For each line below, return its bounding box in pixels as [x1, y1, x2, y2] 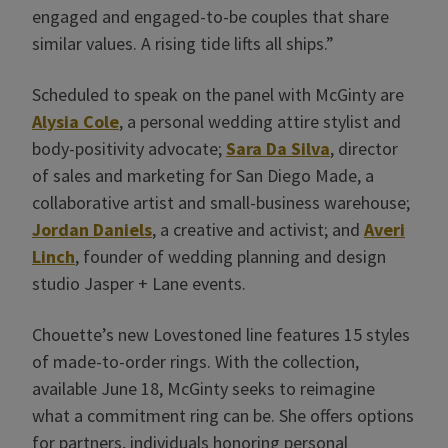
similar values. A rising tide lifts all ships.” [32, 32, 334, 55]
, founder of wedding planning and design [75, 245, 386, 268]
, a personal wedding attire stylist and [119, 110, 401, 133]
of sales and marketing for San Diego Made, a [32, 164, 374, 187]
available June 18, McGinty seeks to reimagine [32, 377, 375, 400]
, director [330, 137, 398, 160]
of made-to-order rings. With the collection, [32, 350, 359, 373]
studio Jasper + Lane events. [32, 272, 246, 295]
